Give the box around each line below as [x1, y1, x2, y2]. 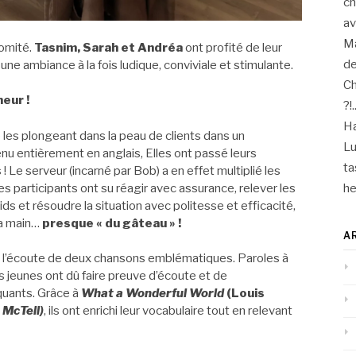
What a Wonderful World [81, 286, 224, 301]
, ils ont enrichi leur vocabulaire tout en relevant [44, 304, 292, 319]
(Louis [226, 286, 265, 301]
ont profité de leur [183, 40, 282, 55]
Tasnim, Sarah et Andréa [32, 40, 183, 55]
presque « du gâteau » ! [42, 215, 181, 230]
